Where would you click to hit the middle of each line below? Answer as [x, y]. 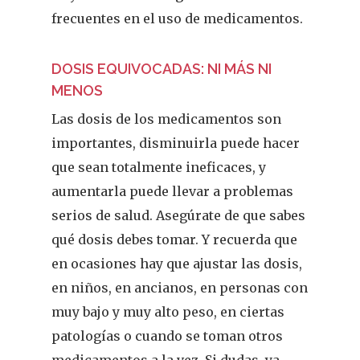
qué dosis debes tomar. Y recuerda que [175, 239]
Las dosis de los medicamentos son [167, 119]
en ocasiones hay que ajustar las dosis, [177, 264]
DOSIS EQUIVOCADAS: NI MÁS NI [162, 69]
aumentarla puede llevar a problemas [173, 191]
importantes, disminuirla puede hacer [176, 143]
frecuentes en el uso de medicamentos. [178, 18]
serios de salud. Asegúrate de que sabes [179, 215]
